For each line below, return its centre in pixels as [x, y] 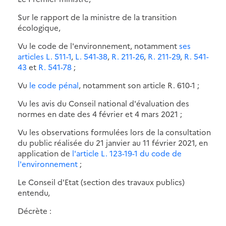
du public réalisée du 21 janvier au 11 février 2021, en [113, 142]
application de [45, 153]
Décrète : [35, 210]
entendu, [34, 192]
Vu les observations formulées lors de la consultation [114, 132]
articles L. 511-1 [44, 56]
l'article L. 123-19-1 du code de [127, 153]
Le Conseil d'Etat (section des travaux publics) [101, 182]
